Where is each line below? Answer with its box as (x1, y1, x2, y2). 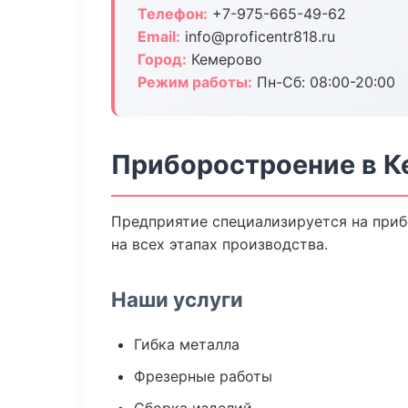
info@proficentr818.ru (180, 27, 335, 46)
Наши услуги (111, 287, 243, 311)
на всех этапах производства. (111, 235, 328, 253)
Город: (138, 50, 187, 68)
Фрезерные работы (134, 367, 272, 385)
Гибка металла (134, 335, 240, 353)
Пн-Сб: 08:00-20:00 (252, 73, 395, 91)
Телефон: (138, 5, 208, 23)
